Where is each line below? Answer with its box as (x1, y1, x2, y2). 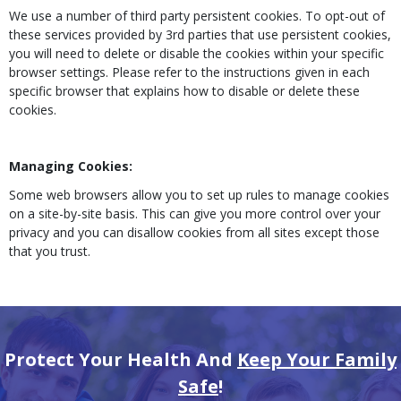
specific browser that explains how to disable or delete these (9, 82, 360, 99)
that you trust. (9, 242, 90, 260)
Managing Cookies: (9, 158, 132, 175)
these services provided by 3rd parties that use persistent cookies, (9, 26, 391, 43)
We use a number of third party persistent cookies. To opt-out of (9, 7, 385, 24)
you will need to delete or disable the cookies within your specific (9, 45, 384, 62)
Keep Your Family (237, 346, 397, 371)
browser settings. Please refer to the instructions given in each (9, 64, 370, 81)
